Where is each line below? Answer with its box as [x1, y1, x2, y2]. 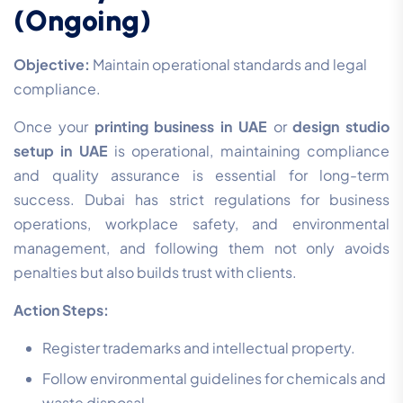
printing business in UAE [94, 117, 267, 137]
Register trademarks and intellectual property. [42, 338, 355, 358]
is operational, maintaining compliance [107, 141, 390, 161]
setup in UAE [13, 141, 108, 161]
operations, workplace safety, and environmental [13, 214, 390, 234]
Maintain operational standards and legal [90, 55, 367, 75]
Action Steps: [13, 300, 109, 320]
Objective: [13, 55, 90, 75]
